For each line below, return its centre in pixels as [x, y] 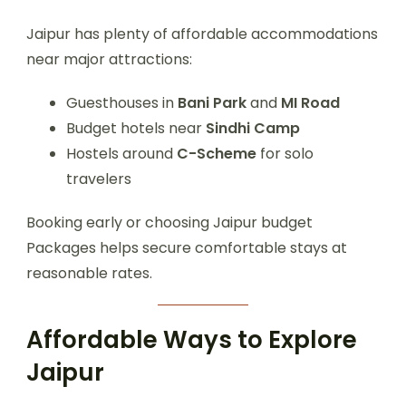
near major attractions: [109, 60]
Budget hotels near [136, 129]
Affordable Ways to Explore [192, 340]
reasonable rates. [89, 274]
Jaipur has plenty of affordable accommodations [202, 34]
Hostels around [121, 154]
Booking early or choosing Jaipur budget [169, 223]
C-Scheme [217, 154]
